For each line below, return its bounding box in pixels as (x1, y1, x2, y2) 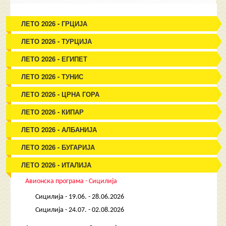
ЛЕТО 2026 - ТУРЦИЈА (21, 36, 92, 46)
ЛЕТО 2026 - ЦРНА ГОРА (21, 89, 100, 99)
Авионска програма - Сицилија (25, 178, 118, 185)
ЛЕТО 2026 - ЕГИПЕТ (21, 54, 88, 64)
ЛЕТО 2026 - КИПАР (21, 107, 84, 117)
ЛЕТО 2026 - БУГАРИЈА (21, 142, 95, 152)
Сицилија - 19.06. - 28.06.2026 (35, 193, 125, 201)
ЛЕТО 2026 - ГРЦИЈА (21, 19, 88, 28)
